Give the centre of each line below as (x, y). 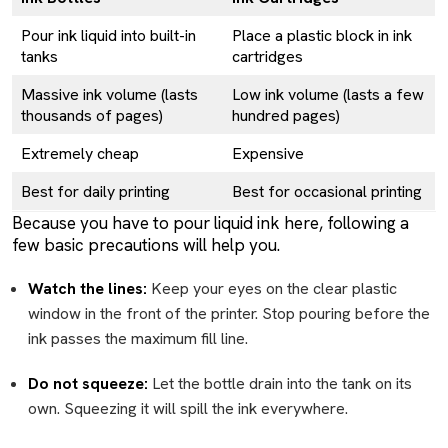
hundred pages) (286, 115)
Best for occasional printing (327, 191)
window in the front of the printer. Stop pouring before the (229, 313)
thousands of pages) (92, 115)
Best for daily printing (95, 191)
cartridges (267, 56)
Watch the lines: (89, 288)
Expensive (268, 153)
